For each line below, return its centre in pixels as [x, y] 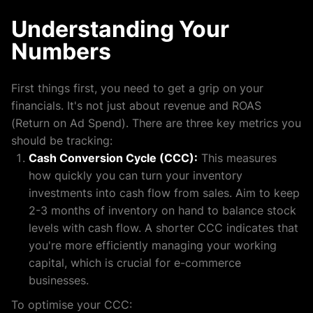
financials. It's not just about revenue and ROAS [136, 106]
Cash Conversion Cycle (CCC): [113, 158]
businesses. [59, 281]
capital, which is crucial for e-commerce [135, 263]
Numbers [61, 52]
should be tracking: [62, 141]
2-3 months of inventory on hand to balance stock [162, 211]
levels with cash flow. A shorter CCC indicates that [163, 228]
